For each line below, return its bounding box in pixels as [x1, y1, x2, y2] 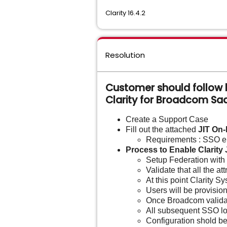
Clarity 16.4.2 [105, 8, 147, 18]
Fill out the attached [126, 125, 198, 134]
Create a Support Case [126, 115, 208, 124]
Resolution [105, 50, 145, 60]
